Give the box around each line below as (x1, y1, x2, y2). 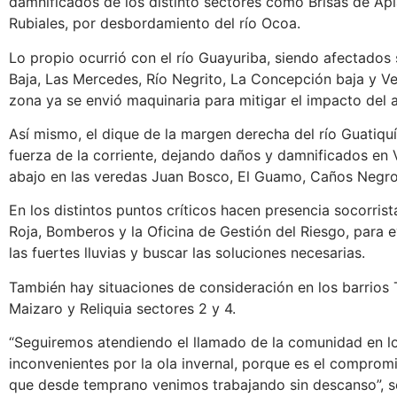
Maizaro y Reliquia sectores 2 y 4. (9, 299, 236, 317)
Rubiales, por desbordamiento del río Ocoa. (9, 14, 300, 33)
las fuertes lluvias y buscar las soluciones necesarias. (9, 244, 365, 262)
